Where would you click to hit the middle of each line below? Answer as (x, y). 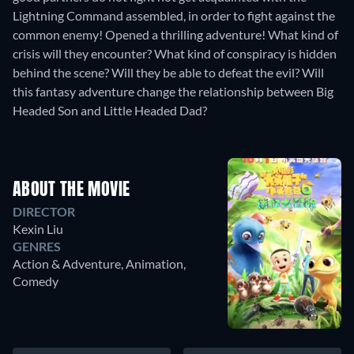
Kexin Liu (38, 229)
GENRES (37, 246)
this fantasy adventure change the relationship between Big (173, 91)
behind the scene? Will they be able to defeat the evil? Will (168, 72)
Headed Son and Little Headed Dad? (110, 110)
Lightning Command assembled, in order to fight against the (174, 15)
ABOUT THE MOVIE (72, 190)
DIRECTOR (44, 211)
